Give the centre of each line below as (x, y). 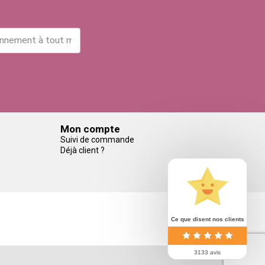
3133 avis (207, 252)
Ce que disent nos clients (207, 219)
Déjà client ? (82, 150)
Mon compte (90, 129)
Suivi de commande (97, 139)
